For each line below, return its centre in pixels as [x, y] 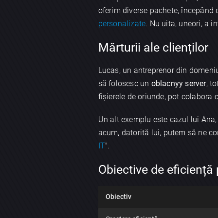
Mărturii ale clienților [153, 48]
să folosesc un [125, 84]
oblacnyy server [179, 84]
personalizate [122, 24]
